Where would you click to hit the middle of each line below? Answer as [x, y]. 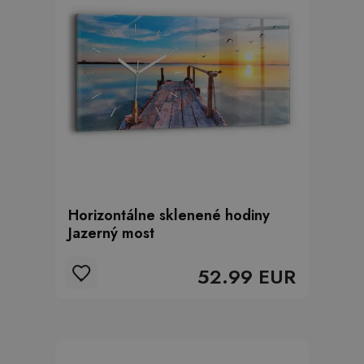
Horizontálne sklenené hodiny [169, 215]
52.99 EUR [247, 277]
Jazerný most [111, 233]
